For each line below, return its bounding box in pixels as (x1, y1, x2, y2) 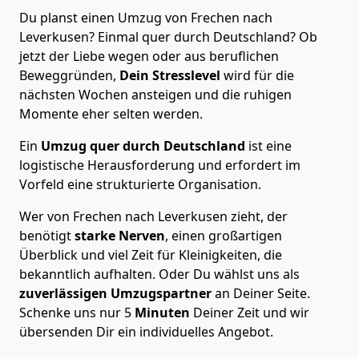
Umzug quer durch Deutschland (41, 136, 245, 155)
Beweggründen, (19, 66, 116, 84)
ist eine (245, 136, 292, 155)
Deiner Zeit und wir (193, 303, 309, 321)
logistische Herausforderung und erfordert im (19, 155, 301, 174)
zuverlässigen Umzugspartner (19, 284, 212, 302)
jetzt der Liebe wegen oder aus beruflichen (19, 46, 279, 65)
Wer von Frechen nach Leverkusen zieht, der (19, 207, 288, 225)
